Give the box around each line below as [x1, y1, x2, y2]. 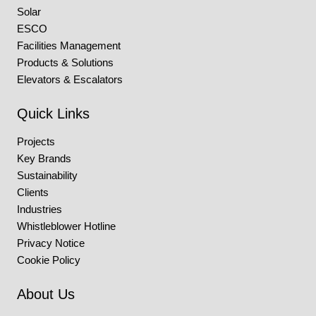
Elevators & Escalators [17, 73, 123, 85]
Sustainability [17, 169, 78, 181]
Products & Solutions [17, 56, 114, 68]
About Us [17, 286, 75, 302]
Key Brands [17, 152, 71, 164]
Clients [17, 186, 49, 198]
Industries [17, 203, 62, 215]
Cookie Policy [17, 254, 80, 266]
